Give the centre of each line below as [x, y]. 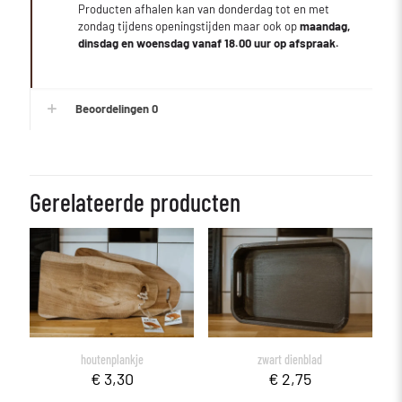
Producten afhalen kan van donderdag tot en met [204, 9]
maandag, [325, 26]
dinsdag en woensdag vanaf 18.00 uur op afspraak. [209, 44]
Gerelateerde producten [135, 202]
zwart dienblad [290, 360]
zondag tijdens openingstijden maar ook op [189, 26]
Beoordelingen [114, 109]
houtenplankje [112, 360]
